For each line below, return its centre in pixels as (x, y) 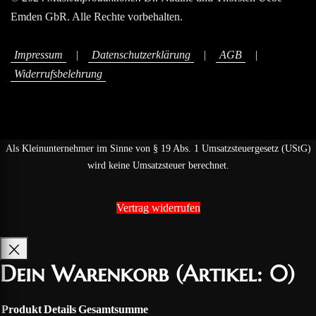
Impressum (38, 55)
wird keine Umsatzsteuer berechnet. (158, 165)
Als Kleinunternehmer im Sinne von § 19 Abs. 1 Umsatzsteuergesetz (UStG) (158, 148)
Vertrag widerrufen (158, 208)
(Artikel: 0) (235, 273)
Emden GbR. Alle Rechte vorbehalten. (97, 17)
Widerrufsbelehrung (58, 74)
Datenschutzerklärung (141, 55)
